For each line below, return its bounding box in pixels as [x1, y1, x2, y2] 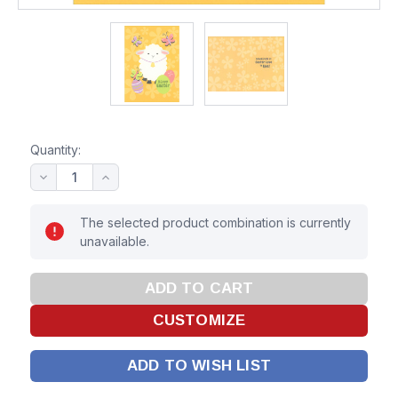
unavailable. [80, 234, 149, 250]
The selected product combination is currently [80, 215, 351, 231]
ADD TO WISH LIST [127, 357, 271, 375]
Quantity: [30, 142, 81, 157]
